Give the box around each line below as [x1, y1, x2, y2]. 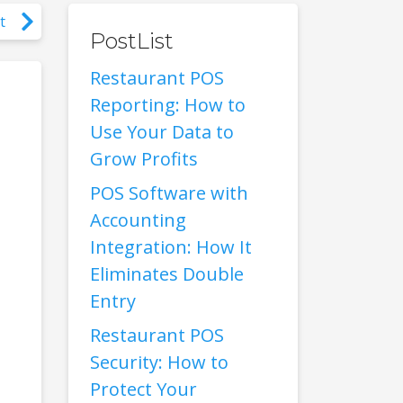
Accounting [90, 208, 186, 232]
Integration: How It [90, 235, 252, 259]
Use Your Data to [90, 120, 234, 144]
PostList [90, 28, 174, 54]
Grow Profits [90, 147, 198, 171]
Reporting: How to [90, 93, 246, 117]
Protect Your [90, 377, 197, 401]
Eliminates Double [90, 262, 244, 286]
